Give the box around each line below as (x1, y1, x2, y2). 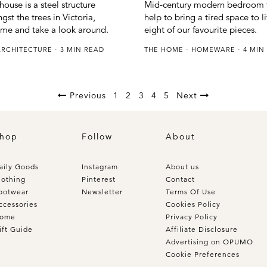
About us (166, 162, 199, 171)
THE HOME (144, 45, 186, 54)
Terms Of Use (166, 187, 216, 196)
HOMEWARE (191, 45, 238, 54)
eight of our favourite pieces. (144, 23, 257, 35)
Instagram (82, 162, 118, 171)
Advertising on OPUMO (166, 237, 253, 246)
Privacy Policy (166, 212, 218, 221)
